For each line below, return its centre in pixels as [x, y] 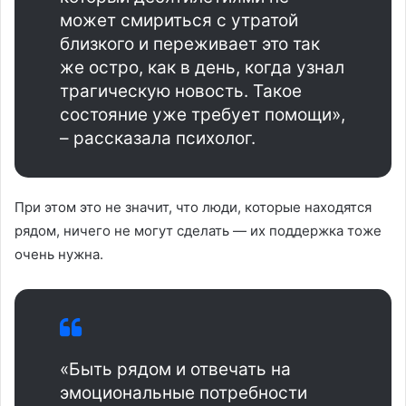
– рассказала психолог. [158, 139]
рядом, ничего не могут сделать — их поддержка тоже [198, 231]
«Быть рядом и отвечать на [175, 370]
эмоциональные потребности [184, 393]
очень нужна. [59, 255]
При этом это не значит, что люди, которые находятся [193, 208]
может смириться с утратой [179, 21]
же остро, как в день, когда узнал [202, 68]
